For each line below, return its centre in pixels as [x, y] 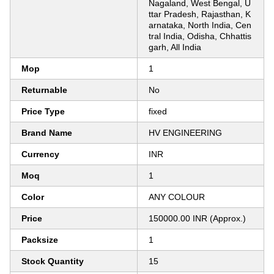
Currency [40, 154]
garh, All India [175, 47]
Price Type [43, 111]
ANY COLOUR [177, 197]
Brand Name [47, 133]
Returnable [44, 90]
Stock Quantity [53, 261]
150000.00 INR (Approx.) [197, 218]
